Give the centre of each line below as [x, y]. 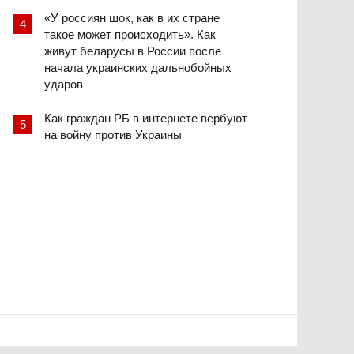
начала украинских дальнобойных [138, 68]
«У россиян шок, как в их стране [132, 18]
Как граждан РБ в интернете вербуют [146, 119]
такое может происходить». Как [130, 35]
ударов [64, 85]
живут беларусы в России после [133, 51]
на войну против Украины [113, 135]
